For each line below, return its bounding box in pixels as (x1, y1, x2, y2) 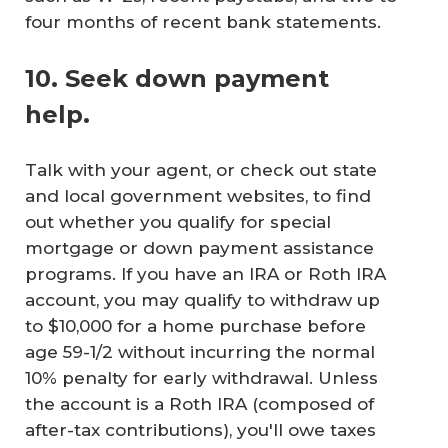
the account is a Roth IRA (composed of (25, 393, 374, 414)
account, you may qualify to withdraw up (25, 289, 380, 310)
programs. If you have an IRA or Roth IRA (25, 263, 386, 284)
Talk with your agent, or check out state (25, 159, 377, 180)
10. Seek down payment (25, 63, 329, 93)
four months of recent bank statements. (25, 12, 381, 33)
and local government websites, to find (25, 185, 371, 206)
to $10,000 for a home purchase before (25, 315, 366, 336)
